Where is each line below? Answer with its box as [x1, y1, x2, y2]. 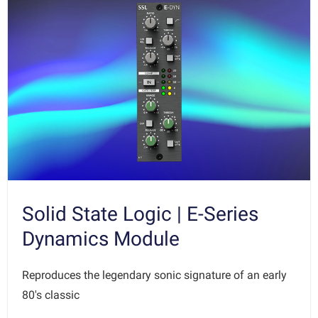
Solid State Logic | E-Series [22, 202, 258, 226]
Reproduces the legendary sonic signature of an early [22, 268, 287, 283]
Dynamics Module [22, 227, 180, 251]
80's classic [22, 288, 79, 302]
